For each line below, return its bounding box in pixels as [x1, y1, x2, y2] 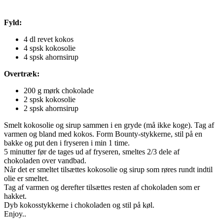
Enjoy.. [4, 209, 26, 218]
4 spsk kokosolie [24, 43, 75, 52]
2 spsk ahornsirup [24, 104, 78, 112]
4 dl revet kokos [24, 35, 74, 43]
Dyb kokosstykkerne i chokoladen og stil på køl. [4, 200, 154, 209]
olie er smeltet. [4, 174, 49, 183]
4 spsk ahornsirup [24, 52, 78, 61]
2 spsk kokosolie [24, 95, 75, 104]
